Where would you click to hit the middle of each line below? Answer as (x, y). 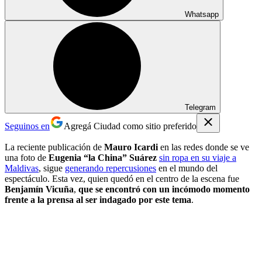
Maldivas (22, 168)
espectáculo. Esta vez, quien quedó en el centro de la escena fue (122, 178)
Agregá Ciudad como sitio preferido (130, 126)
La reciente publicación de (54, 147)
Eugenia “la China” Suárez (104, 157)
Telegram (200, 107)
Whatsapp (202, 14)
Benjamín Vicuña (39, 189)
